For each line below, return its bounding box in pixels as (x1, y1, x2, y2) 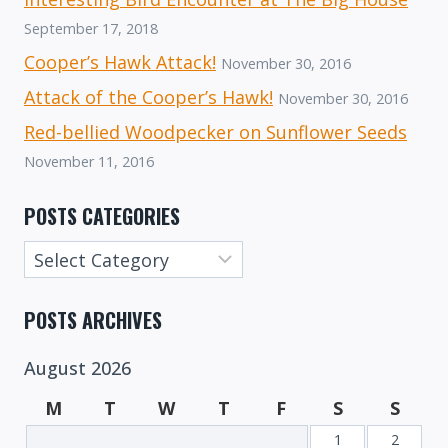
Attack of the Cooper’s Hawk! (24, 84, 273, 109)
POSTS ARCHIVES (24, 305, 162, 336)
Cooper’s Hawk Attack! (24, 49, 216, 74)
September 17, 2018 (24, 18, 158, 38)
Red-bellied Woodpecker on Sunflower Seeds (24, 120, 407, 145)
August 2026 (24, 356, 131, 381)
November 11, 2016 (24, 152, 154, 172)
